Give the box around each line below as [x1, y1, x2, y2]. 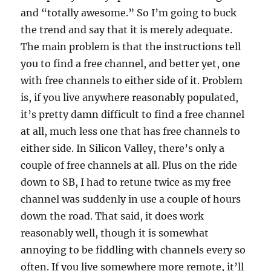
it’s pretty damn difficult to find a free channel [21, 108, 245, 120]
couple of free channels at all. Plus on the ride [21, 159, 238, 171]
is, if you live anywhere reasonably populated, [21, 91, 239, 103]
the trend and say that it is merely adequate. [21, 24, 233, 36]
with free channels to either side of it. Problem [21, 74, 243, 87]
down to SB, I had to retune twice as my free [21, 176, 232, 188]
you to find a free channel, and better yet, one [21, 57, 241, 70]
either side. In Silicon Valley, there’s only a [21, 142, 225, 154]
